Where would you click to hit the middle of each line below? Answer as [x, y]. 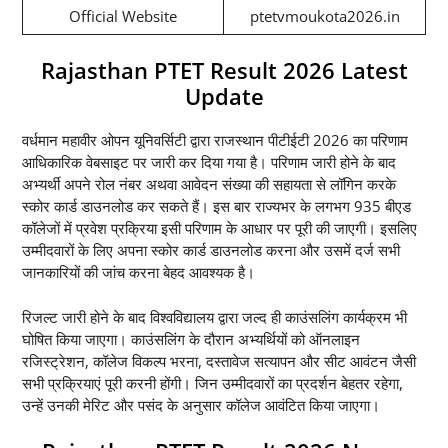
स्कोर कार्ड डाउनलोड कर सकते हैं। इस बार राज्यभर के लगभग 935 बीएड [216, 206]
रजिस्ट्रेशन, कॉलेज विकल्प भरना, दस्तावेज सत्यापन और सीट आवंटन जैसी [219, 360]
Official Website [123, 15]
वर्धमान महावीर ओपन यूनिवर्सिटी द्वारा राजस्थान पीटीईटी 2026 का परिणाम [215, 140]
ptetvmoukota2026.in [324, 15]
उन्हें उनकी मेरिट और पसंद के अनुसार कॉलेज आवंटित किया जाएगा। [201, 404]
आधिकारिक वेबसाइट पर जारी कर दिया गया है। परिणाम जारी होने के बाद [209, 162]
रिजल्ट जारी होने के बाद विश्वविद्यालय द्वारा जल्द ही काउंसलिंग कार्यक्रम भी [214, 316]
